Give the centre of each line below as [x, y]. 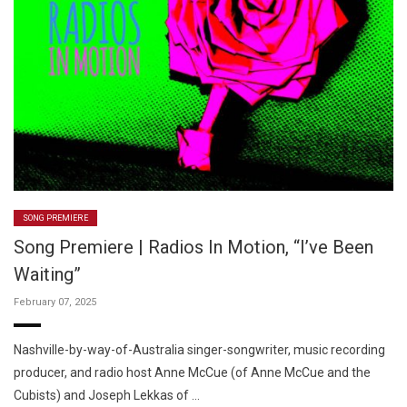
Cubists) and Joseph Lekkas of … [107, 395]
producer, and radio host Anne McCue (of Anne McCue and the [192, 372]
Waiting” [47, 274]
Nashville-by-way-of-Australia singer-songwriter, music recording [199, 349]
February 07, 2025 [55, 302]
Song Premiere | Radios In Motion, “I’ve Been [194, 247]
